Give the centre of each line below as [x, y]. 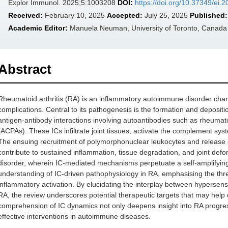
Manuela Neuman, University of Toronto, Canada [147, 28]
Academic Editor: [38, 28]
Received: [25, 15]
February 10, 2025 [75, 15]
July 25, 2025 [166, 15]
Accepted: [125, 15]
